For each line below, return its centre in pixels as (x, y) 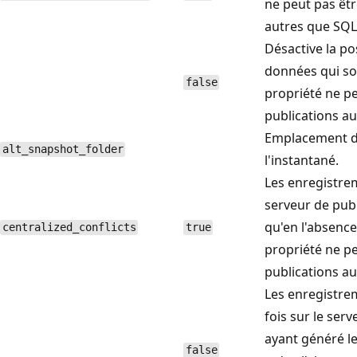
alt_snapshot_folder (63, 149)
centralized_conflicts (69, 228)
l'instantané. (302, 160)
